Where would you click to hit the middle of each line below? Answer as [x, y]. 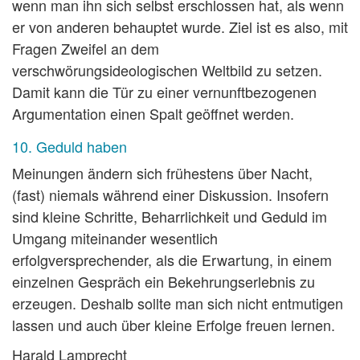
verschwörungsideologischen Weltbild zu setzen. [167, 70]
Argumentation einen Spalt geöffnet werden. [153, 114]
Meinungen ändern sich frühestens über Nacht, [162, 173]
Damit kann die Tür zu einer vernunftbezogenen [164, 92]
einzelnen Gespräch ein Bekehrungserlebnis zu [164, 282]
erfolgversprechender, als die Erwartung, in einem [172, 260]
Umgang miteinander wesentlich [115, 238]
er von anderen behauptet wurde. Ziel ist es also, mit [180, 27]
